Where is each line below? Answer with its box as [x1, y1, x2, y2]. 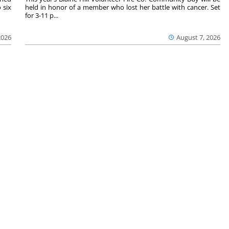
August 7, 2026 [176, 33, 221, 42]
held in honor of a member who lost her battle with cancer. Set [25, 3, 221, 12]
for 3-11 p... [25, 11, 58, 20]
